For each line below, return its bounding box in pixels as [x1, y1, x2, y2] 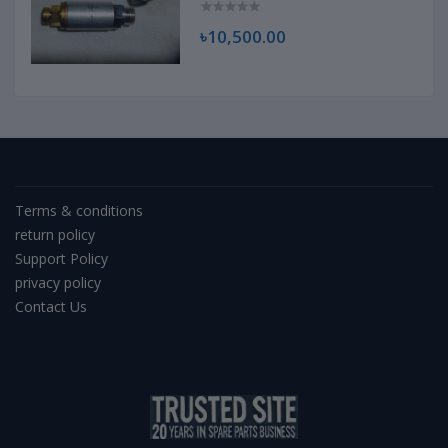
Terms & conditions [15, 200, 143, 220]
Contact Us [15, 296, 87, 316]
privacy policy [15, 272, 101, 292]
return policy [15, 224, 95, 244]
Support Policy [15, 248, 108, 268]
